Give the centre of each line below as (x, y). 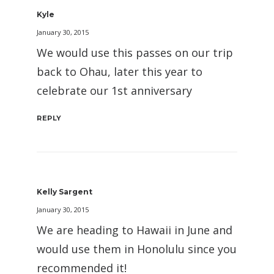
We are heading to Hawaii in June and (135, 230)
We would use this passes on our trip (135, 53)
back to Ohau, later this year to (120, 72)
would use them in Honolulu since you (137, 249)
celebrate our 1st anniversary (114, 91)
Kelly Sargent (65, 192)
